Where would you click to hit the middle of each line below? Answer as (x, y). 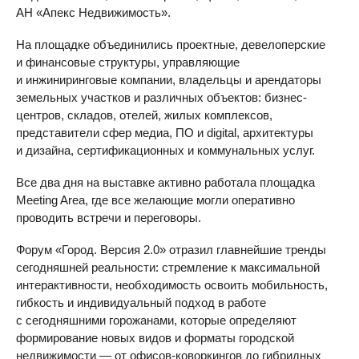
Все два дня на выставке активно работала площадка (165, 182)
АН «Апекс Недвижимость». (93, 12)
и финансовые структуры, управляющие (128, 62)
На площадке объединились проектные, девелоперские (171, 44)
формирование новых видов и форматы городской (155, 338)
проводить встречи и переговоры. (109, 218)
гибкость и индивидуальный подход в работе (141, 303)
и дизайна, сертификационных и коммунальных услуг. (165, 150)
